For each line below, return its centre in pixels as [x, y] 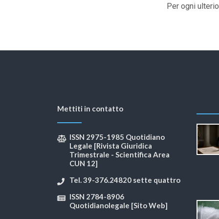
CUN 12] [84, 164]
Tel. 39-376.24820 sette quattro [125, 180]
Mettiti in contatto [90, 109]
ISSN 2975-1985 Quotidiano [117, 137]
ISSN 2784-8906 [97, 197]
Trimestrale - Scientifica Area [120, 155]
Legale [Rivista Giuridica [111, 146]
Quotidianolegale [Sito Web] [119, 206]
